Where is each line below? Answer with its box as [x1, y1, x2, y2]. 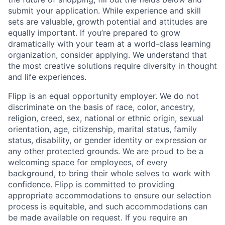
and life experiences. [8, 71, 86, 82]
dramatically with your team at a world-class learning [8, 38, 211, 49]
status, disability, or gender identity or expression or [8, 135, 207, 145]
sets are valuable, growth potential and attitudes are [8, 16, 207, 27]
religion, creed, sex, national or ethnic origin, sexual [8, 113, 203, 123]
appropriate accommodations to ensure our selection [8, 190, 211, 200]
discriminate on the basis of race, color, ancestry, [8, 101, 195, 112]
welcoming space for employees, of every [8, 157, 168, 167]
